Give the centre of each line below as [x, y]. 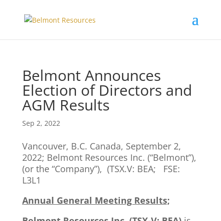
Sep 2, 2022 [41, 123]
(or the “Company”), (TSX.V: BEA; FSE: [101, 169]
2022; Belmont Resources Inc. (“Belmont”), [109, 157]
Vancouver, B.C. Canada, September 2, [101, 146]
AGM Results [66, 105]
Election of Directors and [107, 90]
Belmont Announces [91, 75]
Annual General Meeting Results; [96, 200]
